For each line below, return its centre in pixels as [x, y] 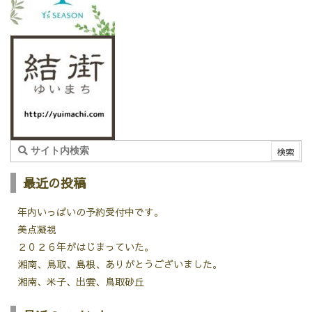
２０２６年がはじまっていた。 [86, 246]
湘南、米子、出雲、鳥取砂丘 [81, 281]
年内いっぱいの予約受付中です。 [91, 211]
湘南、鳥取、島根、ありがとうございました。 [120, 264]
